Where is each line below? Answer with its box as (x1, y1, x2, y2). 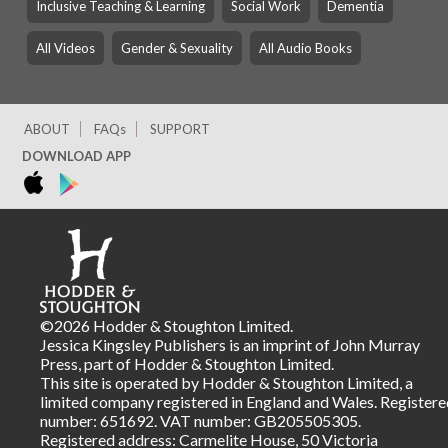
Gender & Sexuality (120, 40, 233, 56)
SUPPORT (149, 121, 210, 137)
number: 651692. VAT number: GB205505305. (40, 411, 361, 430)
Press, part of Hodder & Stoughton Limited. (40, 354, 334, 373)
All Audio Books (258, 40, 352, 56)
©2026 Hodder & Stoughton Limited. (40, 316, 293, 335)
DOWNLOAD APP (21, 148, 131, 164)
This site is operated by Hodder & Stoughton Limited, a (40, 373, 413, 392)
